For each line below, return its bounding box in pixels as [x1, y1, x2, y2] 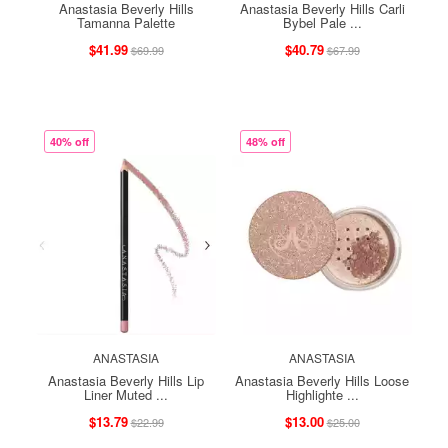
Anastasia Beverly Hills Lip [48, 370, 204, 390]
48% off [246, 133, 285, 149]
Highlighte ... [285, 384, 359, 404]
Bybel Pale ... [282, 12, 362, 32]
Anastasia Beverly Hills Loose [235, 370, 409, 390]
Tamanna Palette [77, 12, 175, 32]
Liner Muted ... [84, 384, 168, 404]
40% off [50, 133, 89, 149]
